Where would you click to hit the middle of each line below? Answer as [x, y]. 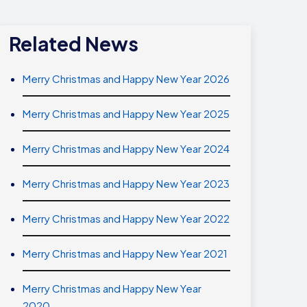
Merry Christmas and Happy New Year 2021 [125, 253]
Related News [73, 43]
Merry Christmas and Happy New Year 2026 [126, 78]
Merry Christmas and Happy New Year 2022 [126, 218]
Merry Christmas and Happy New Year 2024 [126, 148]
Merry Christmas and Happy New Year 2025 [126, 113]
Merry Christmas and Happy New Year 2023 [126, 183]
